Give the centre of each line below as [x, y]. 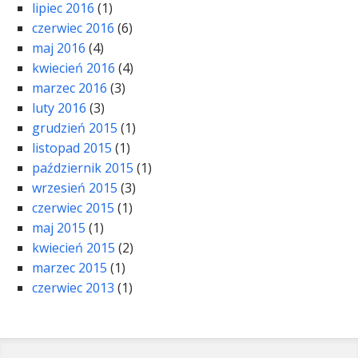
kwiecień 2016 [74, 68]
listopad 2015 [72, 148]
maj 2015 [59, 228]
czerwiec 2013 [73, 288]
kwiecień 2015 [74, 248]
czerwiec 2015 [73, 208]
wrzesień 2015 [75, 188]
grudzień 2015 [75, 128]
